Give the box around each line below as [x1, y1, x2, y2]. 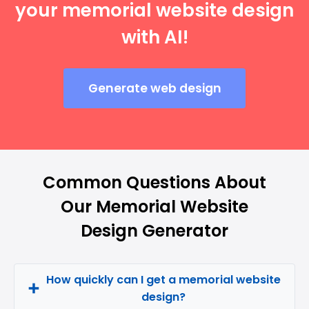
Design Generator [81, 219, 228, 242]
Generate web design [88, 80, 221, 97]
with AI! [121, 25, 188, 50]
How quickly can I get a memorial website [46, 272, 281, 288]
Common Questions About [43, 171, 266, 194]
